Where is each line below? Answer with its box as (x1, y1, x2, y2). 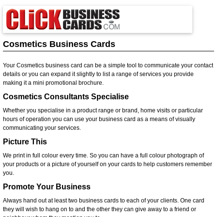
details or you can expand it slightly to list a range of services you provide (3, 70, 194, 77)
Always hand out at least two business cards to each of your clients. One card (3, 197, 204, 204)
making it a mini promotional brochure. (3, 79, 104, 86)
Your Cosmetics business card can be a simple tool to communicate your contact (3, 62, 213, 69)
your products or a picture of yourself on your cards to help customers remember (3, 160, 212, 168)
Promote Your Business (3, 182, 91, 191)
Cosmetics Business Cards (3, 39, 115, 49)
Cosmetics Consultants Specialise (3, 92, 129, 101)
